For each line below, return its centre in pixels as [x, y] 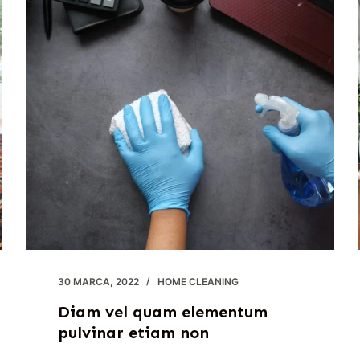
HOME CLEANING [198, 282]
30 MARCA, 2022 [99, 282]
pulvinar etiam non [134, 333]
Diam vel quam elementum [163, 312]
